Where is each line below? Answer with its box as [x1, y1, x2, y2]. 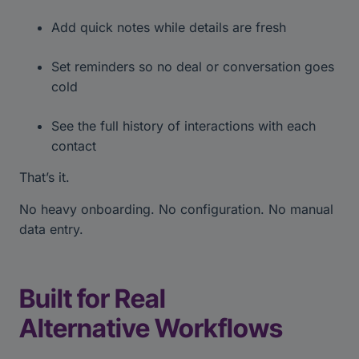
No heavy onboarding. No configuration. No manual [19, 200, 333, 217]
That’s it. [19, 169, 74, 186]
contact [51, 137, 100, 154]
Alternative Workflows [19, 313, 288, 345]
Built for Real [19, 283, 166, 315]
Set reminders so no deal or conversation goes [51, 58, 334, 75]
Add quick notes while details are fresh [51, 18, 290, 35]
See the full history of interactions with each [51, 117, 316, 134]
